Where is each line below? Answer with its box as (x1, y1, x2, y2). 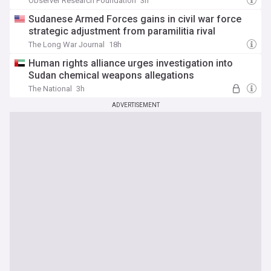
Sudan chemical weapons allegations (28, 70, 194, 81)
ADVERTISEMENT (111, 102, 160, 108)
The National (28, 84, 72, 93)
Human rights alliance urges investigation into (28, 57, 233, 69)
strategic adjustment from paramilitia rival (28, 25, 215, 37)
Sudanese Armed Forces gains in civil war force (28, 13, 241, 25)
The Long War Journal (28, 40, 105, 49)
